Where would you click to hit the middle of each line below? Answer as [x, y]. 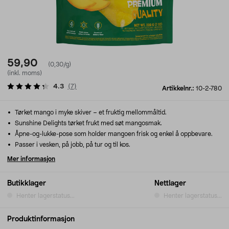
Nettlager [170, 184]
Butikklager [27, 184]
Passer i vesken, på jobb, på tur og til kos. [72, 145]
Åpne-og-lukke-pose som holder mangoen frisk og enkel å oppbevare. [113, 134]
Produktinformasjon [41, 219]
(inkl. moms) [25, 73]
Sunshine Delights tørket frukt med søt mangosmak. [88, 123]
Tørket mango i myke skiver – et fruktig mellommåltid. [90, 112]
